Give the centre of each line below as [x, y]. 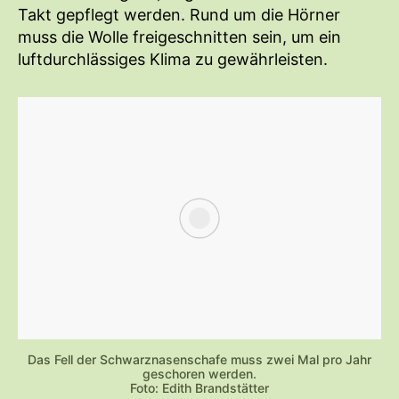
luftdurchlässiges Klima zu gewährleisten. [173, 59]
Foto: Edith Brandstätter [199, 387]
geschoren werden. [199, 373]
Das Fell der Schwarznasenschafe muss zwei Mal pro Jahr [199, 359]
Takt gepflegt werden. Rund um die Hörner [179, 14]
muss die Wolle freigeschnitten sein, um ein [179, 37]
